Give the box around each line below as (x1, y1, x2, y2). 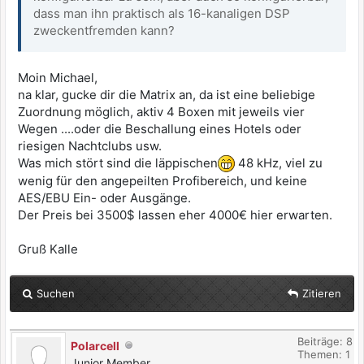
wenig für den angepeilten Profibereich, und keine (18, 173, 307, 189)
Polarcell (71, 339, 119, 353)
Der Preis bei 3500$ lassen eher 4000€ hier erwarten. (18, 207, 332, 223)
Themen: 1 (297, 348, 350, 362)
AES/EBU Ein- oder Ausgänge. (18, 190, 191, 206)
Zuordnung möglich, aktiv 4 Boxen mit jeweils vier (18, 104, 305, 119)
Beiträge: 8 (297, 335, 353, 349)
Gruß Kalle (18, 241, 78, 258)
